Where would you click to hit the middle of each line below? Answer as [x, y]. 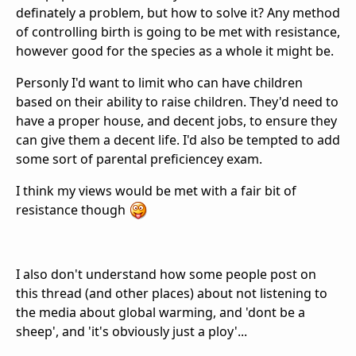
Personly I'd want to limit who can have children [159, 82]
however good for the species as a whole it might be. [175, 50]
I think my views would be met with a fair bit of [156, 190]
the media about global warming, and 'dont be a [161, 313]
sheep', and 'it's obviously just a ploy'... [132, 332]
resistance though [72, 209]
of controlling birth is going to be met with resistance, [178, 31]
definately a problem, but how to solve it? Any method [178, 12]
